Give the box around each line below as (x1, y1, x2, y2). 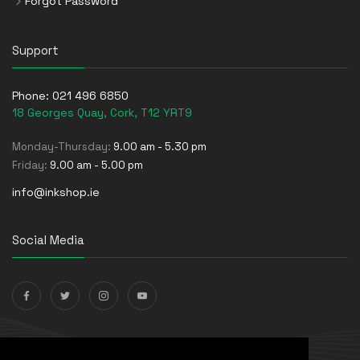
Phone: (12, 88, 52, 103)
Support (12, 42, 59, 58)
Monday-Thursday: (12, 139, 113, 153)
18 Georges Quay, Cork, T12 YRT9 (12, 104, 192, 120)
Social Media (12, 231, 84, 247)
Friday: (12, 157, 50, 172)
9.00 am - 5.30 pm (113, 139, 207, 153)
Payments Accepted (12, 338, 132, 354)
